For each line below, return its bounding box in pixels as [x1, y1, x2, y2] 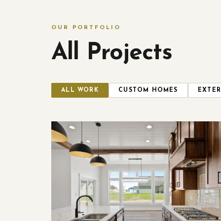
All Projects [51, 41, 173, 65]
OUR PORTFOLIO [51, 25, 121, 31]
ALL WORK [61, 87, 99, 93]
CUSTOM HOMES [118, 87, 178, 93]
